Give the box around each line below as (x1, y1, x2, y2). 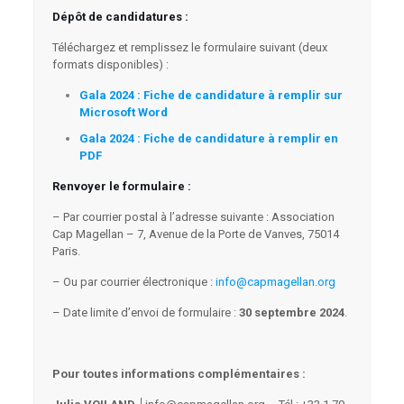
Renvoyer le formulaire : (51, 179, 191, 193)
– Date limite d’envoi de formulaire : (51, 306, 239, 319)
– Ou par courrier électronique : (51, 275, 216, 289)
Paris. (51, 244, 80, 258)
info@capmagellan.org (215, 275, 335, 289)
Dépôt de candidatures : (51, 10, 188, 23)
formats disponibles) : (51, 58, 169, 71)
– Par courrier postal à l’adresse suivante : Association (51, 210, 335, 224)
